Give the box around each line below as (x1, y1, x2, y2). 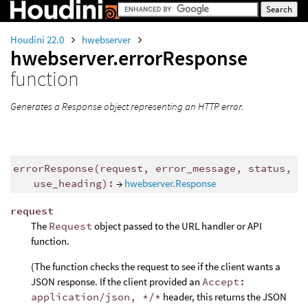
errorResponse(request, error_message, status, (12, 161, 291, 175)
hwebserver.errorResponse (10, 45, 247, 71)
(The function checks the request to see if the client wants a (31, 260, 280, 274)
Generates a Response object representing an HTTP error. (10, 100, 243, 113)
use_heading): (33, 176, 114, 190)
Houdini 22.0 (10, 33, 66, 46)
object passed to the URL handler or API (92, 219, 262, 233)
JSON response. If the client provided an (31, 275, 202, 289)
